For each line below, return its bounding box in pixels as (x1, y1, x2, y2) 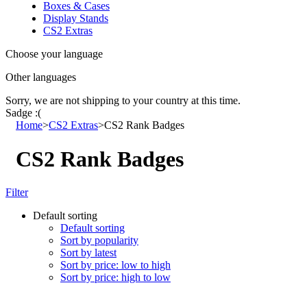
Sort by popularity (60, 234, 138, 247)
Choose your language (5, 48, 103, 60)
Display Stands (43, 12, 108, 25)
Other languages (5, 71, 76, 84)
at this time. (191, 95, 241, 107)
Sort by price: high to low (60, 271, 171, 284)
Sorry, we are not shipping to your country (5, 95, 191, 107)
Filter (5, 186, 28, 199)
